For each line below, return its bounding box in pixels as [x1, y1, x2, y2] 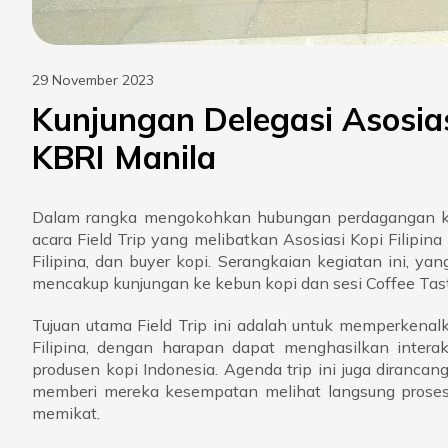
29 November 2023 [32, 71, 154, 90]
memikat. [32, 403, 100, 424]
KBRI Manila [32, 137, 216, 178]
